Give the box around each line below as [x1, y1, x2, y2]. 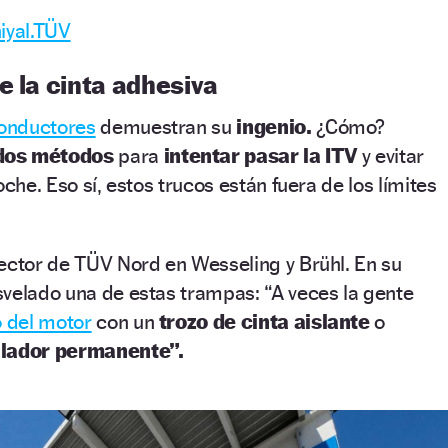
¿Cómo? [316, 113, 386, 139]
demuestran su [95, 113, 232, 139]
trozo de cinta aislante [154, 308, 375, 334]
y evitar [361, 142, 425, 168]
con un [91, 308, 155, 334]
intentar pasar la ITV [158, 142, 362, 168]
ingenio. [231, 113, 317, 139]
